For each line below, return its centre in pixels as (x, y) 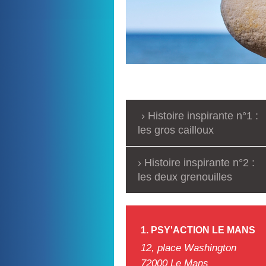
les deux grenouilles (185, 177)
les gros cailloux (176, 130)
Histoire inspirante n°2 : (199, 162)
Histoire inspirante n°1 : (203, 115)
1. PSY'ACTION (175, 230)
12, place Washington (189, 248)
